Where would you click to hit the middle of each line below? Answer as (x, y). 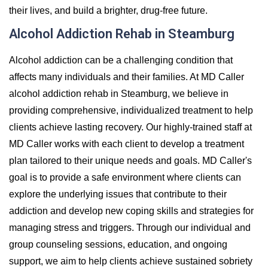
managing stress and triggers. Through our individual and (130, 227)
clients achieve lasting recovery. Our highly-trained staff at (130, 127)
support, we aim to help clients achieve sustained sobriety (131, 261)
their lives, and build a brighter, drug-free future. (108, 10)
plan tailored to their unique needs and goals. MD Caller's (130, 160)
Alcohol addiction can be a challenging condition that (121, 60)
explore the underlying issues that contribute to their (118, 194)
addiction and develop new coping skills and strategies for (131, 211)
